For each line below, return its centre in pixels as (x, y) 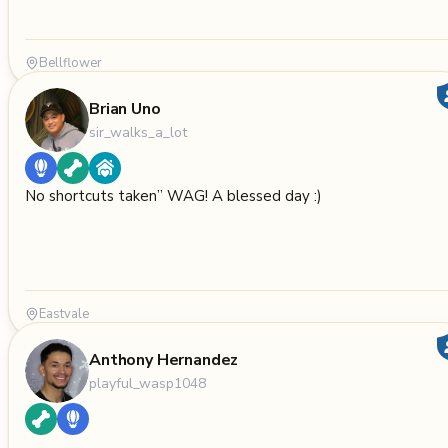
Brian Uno (125, 108)
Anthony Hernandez (164, 359)
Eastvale (64, 314)
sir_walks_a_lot (138, 132)
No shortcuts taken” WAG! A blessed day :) (173, 196)
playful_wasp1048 (147, 383)
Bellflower (70, 63)
